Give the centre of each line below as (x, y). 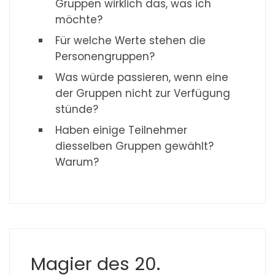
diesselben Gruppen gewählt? (135, 146)
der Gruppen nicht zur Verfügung (143, 94)
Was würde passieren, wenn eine (142, 78)
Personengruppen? (105, 57)
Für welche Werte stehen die (131, 41)
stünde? (77, 110)
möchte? (79, 20)
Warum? (77, 162)
